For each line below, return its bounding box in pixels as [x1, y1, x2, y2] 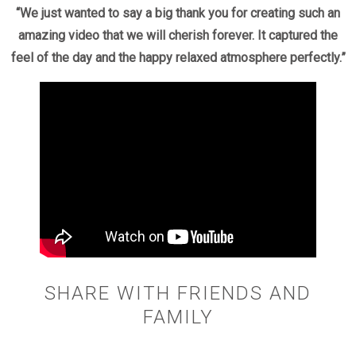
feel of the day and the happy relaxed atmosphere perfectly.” [10, 50, 346, 66]
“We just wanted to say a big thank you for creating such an [16, 6, 340, 21]
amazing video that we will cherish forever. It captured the [18, 28, 338, 44]
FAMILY [142, 306, 214, 329]
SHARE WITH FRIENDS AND [44, 282, 311, 305]
